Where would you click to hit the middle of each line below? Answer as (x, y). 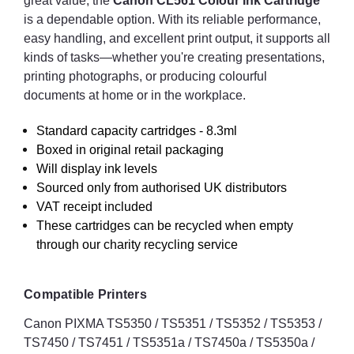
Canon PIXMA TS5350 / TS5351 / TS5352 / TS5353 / (173, 323)
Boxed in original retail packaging (130, 149)
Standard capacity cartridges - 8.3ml (137, 130)
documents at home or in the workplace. (135, 95)
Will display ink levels (97, 168)
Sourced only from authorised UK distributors (162, 187)
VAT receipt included (95, 206)
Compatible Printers (85, 294)
